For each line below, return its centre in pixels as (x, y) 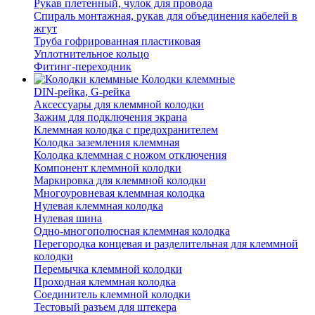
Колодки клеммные (188, 79)
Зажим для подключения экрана (110, 117)
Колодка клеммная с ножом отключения (130, 155)
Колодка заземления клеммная (107, 143)
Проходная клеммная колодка (105, 282)
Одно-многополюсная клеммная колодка (132, 231)
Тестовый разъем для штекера (105, 307)
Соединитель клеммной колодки (112, 295)
